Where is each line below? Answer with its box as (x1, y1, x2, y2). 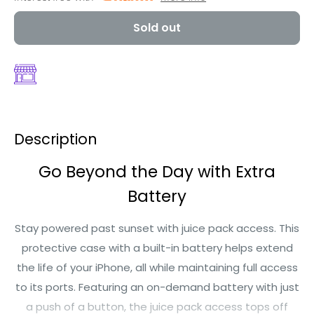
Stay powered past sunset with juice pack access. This (15, 221, 299, 236)
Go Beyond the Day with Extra (39, 161, 275, 184)
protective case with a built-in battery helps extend (21, 240, 293, 256)
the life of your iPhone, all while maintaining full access (16, 260, 298, 275)
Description (14, 129, 97, 149)
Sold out (133, 20, 181, 36)
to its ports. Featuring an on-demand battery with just (15, 280, 299, 295)
